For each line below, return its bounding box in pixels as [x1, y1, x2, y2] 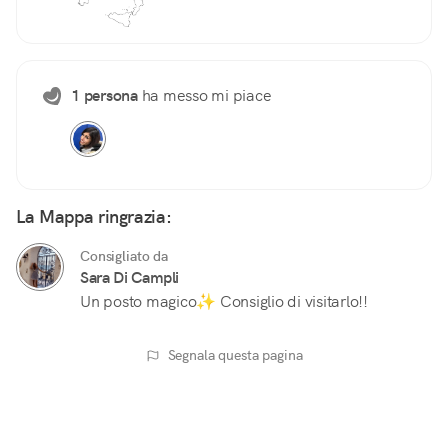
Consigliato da [80, 247, 168, 266]
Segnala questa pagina [167, 346, 303, 365]
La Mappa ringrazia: [16, 205, 172, 229]
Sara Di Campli [80, 267, 180, 289]
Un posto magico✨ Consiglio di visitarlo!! [80, 291, 368, 313]
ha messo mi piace [137, 85, 272, 107]
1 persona [71, 85, 138, 107]
